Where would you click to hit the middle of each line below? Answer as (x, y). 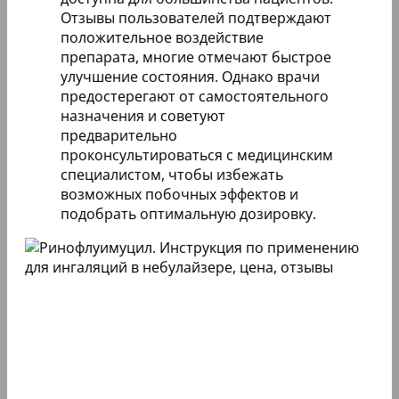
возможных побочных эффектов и (179, 194)
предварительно (119, 135)
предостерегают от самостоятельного (195, 96)
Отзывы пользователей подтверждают (196, 17)
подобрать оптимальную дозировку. (188, 213)
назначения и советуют (143, 115)
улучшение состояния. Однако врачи (190, 76)
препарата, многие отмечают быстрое (196, 57)
